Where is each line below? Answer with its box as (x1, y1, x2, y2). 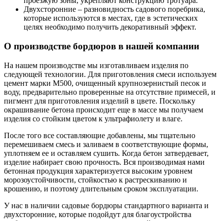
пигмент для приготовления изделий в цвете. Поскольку (4, 96, 195, 105)
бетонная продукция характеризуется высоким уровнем (4, 166, 192, 175)
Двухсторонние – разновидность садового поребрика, (24, 5, 205, 14)
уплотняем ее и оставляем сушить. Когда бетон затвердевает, (4, 148, 209, 157)
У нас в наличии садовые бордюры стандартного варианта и (4, 201, 209, 210)
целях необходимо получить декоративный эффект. (24, 23, 196, 32)
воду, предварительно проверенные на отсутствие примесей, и (4, 87, 216, 96)
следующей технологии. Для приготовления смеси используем (4, 70, 217, 78)
